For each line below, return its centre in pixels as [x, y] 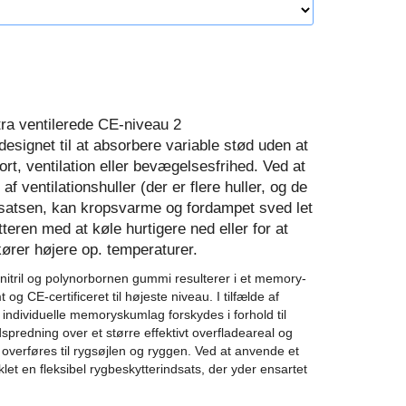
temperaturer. [152, 250]
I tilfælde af [248, 296]
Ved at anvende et [247, 351]
